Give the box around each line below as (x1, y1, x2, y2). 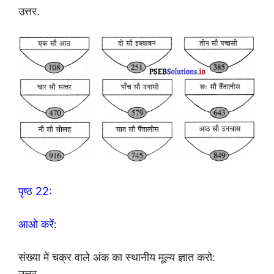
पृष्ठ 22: (18, 184, 52, 198)
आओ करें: (18, 217, 57, 231)
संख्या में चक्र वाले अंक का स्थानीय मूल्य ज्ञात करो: (18, 250, 215, 264)
